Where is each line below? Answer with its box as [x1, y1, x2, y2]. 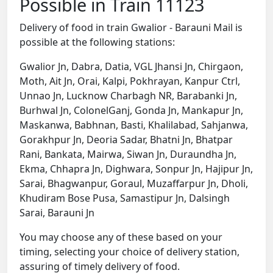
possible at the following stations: [19, 35, 175, 49]
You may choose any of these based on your [19, 230, 222, 244]
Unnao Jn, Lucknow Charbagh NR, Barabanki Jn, [19, 89, 237, 103]
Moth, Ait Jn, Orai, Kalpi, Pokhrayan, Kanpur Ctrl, [19, 74, 240, 88]
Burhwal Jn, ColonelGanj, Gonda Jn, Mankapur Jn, [19, 104, 243, 118]
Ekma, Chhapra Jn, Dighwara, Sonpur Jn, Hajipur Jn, [19, 162, 253, 176]
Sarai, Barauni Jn [19, 206, 94, 220]
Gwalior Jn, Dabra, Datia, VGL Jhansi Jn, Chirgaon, [19, 60, 243, 74]
